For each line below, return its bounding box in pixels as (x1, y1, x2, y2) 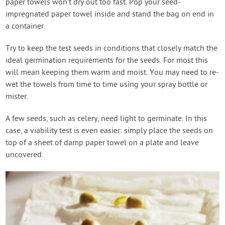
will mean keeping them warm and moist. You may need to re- (6, 68, 219, 78)
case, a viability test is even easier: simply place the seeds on (6, 126, 213, 137)
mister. (6, 92, 29, 102)
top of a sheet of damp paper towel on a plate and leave (6, 138, 199, 149)
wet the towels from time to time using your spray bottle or (6, 80, 208, 90)
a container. (6, 22, 46, 32)
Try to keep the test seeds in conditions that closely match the (6, 44, 218, 54)
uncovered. (6, 150, 44, 161)
